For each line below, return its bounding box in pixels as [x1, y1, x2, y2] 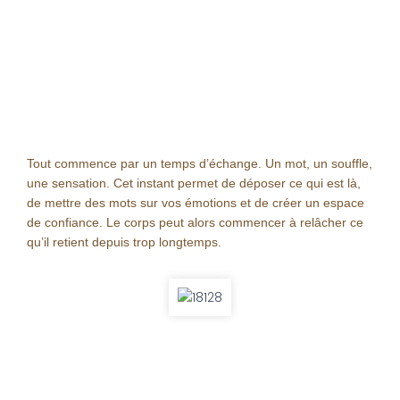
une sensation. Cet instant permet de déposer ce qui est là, [27, 176, 361, 191]
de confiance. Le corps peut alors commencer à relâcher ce [27, 215, 363, 230]
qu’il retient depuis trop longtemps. [27, 235, 221, 250]
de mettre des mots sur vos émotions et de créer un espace [27, 196, 364, 211]
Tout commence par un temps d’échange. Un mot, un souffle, [27, 156, 372, 171]
